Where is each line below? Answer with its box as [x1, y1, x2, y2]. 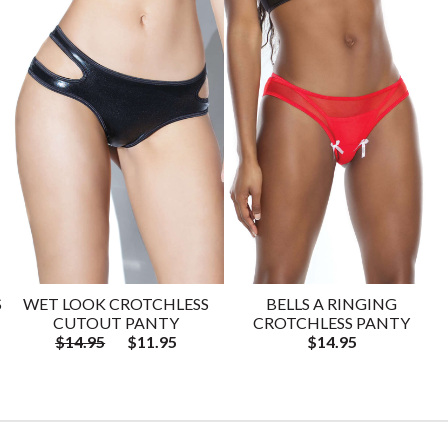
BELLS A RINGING [266, 293, 398, 313]
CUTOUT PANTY [53, 312, 180, 332]
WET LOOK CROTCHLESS [23, 293, 210, 313]
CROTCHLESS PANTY [253, 312, 411, 332]
